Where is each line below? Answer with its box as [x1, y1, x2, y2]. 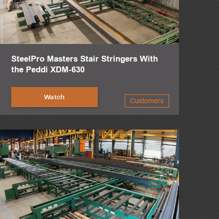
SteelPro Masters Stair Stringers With [11, 54, 158, 64]
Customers [130, 97, 164, 105]
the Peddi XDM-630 [11, 65, 85, 75]
